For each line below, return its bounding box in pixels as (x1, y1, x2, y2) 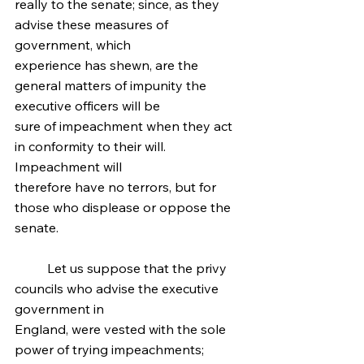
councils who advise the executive (15, 280, 222, 297)
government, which (15, 37, 131, 53)
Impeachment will (15, 158, 122, 175)
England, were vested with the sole (15, 321, 229, 337)
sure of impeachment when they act (15, 118, 236, 134)
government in (15, 301, 104, 317)
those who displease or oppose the (15, 199, 234, 215)
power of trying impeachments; (15, 341, 207, 357)
